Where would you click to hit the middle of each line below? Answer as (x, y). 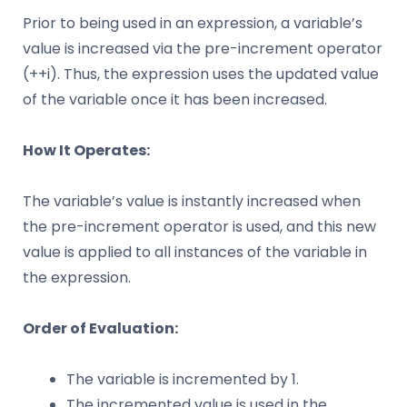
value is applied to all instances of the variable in (195, 252)
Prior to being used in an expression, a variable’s (193, 23)
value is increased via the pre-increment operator (203, 48)
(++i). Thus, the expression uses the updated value (201, 74)
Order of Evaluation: (100, 328)
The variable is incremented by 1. (183, 379)
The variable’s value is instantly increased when (192, 201)
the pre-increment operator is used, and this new (199, 226)
